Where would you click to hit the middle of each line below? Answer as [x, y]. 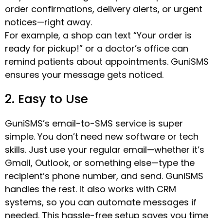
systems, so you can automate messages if [101, 202]
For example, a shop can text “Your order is [98, 35]
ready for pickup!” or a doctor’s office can [97, 48]
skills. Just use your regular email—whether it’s [105, 149]
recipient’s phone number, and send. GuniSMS [104, 176]
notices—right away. [48, 22]
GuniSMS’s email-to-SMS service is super [94, 123]
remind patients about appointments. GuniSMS [107, 61]
